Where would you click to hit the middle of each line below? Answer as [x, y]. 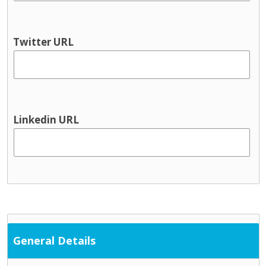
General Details [55, 240]
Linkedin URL [46, 120]
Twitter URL [44, 42]
